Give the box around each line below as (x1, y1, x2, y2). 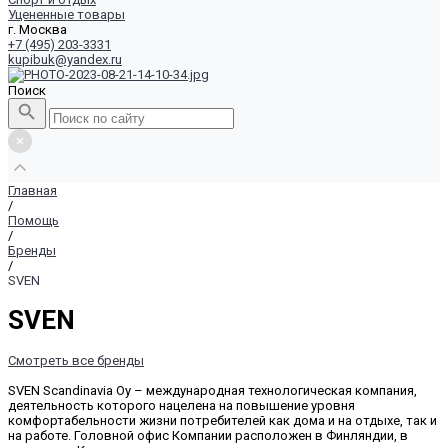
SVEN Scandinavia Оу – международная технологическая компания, (8, 382, 417, 398)
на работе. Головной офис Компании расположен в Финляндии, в (8, 427, 408, 443)
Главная (8, 183, 57, 198)
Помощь (8, 213, 59, 228)
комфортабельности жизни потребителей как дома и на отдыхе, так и (8, 412, 437, 428)
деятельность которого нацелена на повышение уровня (8, 397, 355, 413)
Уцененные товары (8, 7, 125, 22)
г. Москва (8, 22, 67, 37)
